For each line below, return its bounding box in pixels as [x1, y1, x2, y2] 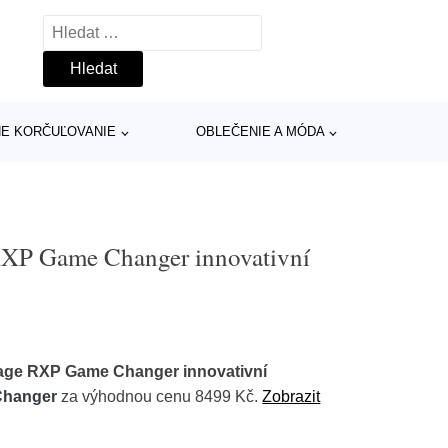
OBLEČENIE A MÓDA [195, 124, 325, 139]
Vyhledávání [43, 19, 131, 36]
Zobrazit [262, 388, 321, 405]
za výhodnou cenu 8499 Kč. [57, 388, 263, 405]
